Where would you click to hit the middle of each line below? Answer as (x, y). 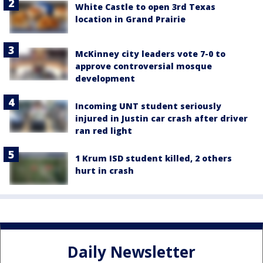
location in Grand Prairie (130, 19)
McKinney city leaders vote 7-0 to (150, 54)
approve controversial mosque (144, 66)
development (105, 79)
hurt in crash (104, 171)
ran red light (104, 131)
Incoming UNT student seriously (148, 106)
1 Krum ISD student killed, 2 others (154, 159)
